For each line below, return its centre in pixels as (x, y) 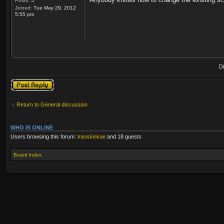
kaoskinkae (91, 136)
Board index (27, 154)
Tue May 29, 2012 (54, 8)
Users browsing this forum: (44, 136)
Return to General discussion (52, 104)
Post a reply (25, 81)
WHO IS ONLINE (32, 127)
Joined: (23, 8)
